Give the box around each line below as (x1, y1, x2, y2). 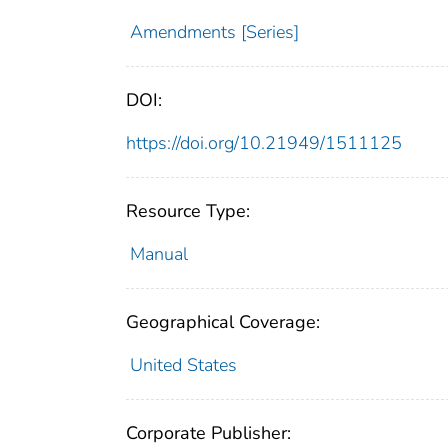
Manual (129, 241, 188, 266)
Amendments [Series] (129, 19, 299, 44)
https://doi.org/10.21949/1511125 (126, 130, 402, 155)
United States (129, 352, 237, 377)
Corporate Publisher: (126, 420, 291, 445)
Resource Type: (126, 198, 250, 223)
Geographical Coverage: (126, 309, 320, 334)
